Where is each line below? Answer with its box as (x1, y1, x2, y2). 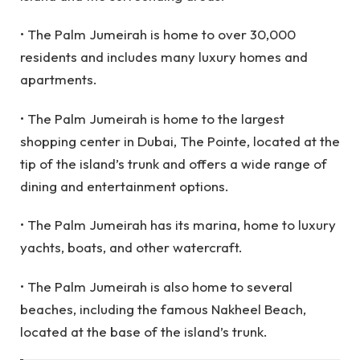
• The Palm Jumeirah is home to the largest (20, 109, 284, 127)
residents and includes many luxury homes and (20, 48, 308, 66)
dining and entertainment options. (20, 177, 229, 194)
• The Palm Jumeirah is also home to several (20, 277, 292, 295)
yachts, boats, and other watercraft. (20, 239, 243, 256)
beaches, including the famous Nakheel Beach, (20, 300, 306, 317)
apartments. (20, 71, 97, 88)
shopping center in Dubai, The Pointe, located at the (20, 132, 340, 149)
